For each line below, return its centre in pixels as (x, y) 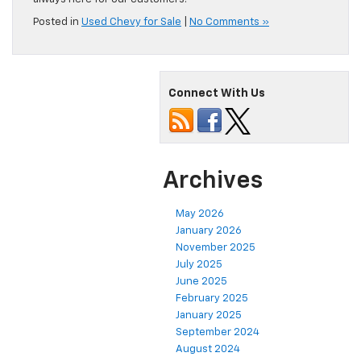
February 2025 (212, 298)
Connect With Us (217, 93)
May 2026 (200, 214)
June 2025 (201, 281)
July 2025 (199, 264)
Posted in (57, 22)
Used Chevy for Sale (131, 22)
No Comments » (229, 22)
